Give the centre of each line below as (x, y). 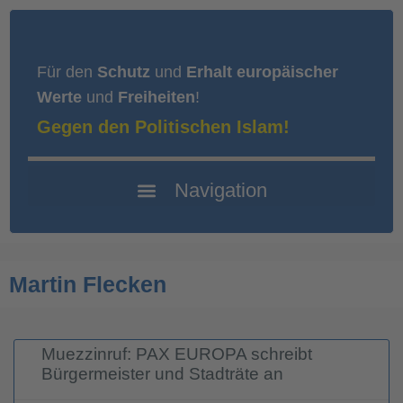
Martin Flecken (88, 284)
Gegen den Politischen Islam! (163, 127)
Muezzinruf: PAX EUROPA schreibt (177, 354)
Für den (67, 72)
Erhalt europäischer (262, 72)
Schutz (124, 72)
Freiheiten (157, 97)
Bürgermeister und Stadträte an (162, 374)
